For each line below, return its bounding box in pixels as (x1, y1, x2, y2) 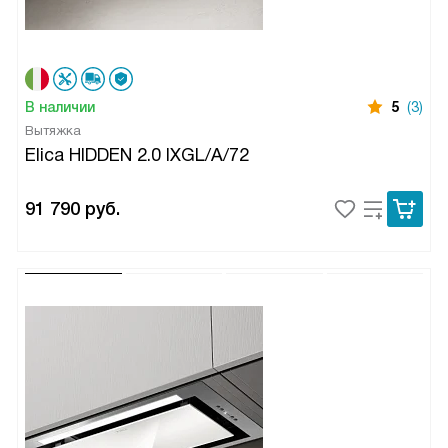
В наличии (25, 98, 95, 115)
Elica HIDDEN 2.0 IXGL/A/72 (25, 144, 249, 165)
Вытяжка (25, 122, 81, 138)
